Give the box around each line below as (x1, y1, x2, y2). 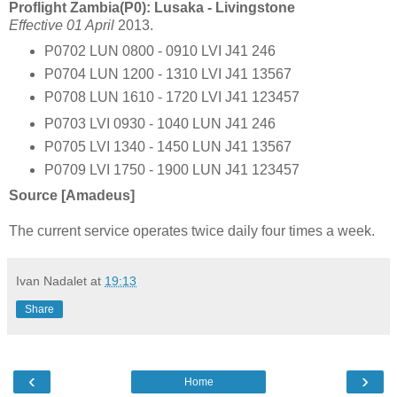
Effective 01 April (9, 18, 114, 34)
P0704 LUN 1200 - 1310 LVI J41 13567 (43, 66, 292, 82)
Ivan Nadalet (16, 273, 87, 288)
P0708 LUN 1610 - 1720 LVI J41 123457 (43, 89, 300, 105)
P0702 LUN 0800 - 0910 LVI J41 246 (43, 43, 276, 58)
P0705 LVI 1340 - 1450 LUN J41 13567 (43, 138, 292, 154)
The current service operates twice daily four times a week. (9, 222, 375, 238)
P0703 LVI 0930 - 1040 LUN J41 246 (43, 115, 276, 131)
